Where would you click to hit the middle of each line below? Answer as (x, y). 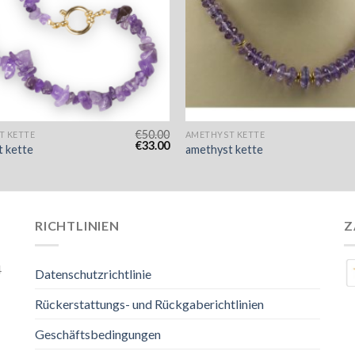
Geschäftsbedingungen (98, 334)
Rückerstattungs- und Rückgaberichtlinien (149, 303)
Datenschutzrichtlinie (93, 273)
